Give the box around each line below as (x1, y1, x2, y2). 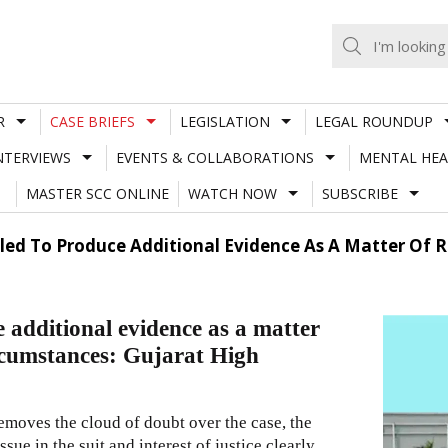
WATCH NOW (187, 183, 277, 203)
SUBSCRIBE (321, 183, 398, 203)
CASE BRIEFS (49, 111, 135, 131)
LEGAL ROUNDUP (314, 111, 433, 131)
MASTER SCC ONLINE (25, 183, 169, 203)
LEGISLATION (179, 111, 270, 131)
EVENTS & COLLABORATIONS (115, 147, 314, 167)
